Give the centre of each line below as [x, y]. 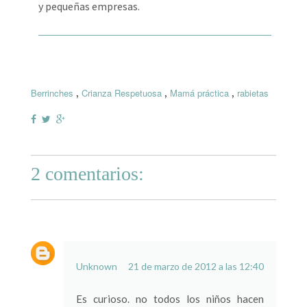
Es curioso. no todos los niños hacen [170, 299]
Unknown [96, 267]
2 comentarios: [87, 174]
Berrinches [52, 93]
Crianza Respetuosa [121, 93]
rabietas [253, 93]
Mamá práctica [199, 93]
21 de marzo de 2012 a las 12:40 [196, 267]
